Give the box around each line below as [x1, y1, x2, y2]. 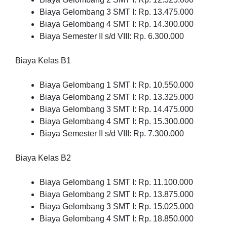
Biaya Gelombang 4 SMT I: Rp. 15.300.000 [40, 117, 194, 126]
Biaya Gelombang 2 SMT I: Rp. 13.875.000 [40, 190, 194, 199]
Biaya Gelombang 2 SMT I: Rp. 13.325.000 [40, 93, 194, 101]
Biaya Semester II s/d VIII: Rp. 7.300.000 [40, 129, 184, 138]
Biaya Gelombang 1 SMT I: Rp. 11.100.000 [40, 178, 193, 186]
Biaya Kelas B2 [15, 154, 71, 162]
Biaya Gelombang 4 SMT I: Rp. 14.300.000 [40, 20, 194, 28]
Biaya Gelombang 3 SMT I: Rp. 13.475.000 [40, 8, 194, 16]
